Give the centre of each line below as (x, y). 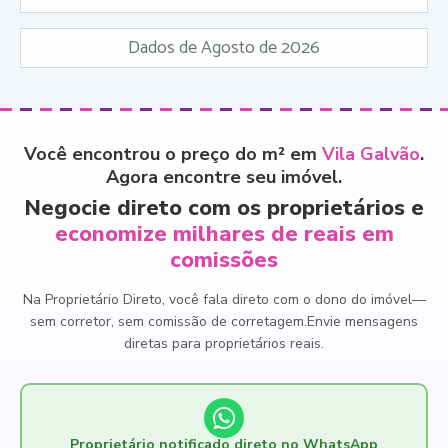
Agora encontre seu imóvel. (224, 176)
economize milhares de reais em (224, 233)
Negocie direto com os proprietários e (224, 207)
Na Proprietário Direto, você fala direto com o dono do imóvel (217, 299)
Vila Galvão (371, 153)
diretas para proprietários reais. (224, 343)
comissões (224, 259)
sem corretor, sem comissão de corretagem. (168, 321)
